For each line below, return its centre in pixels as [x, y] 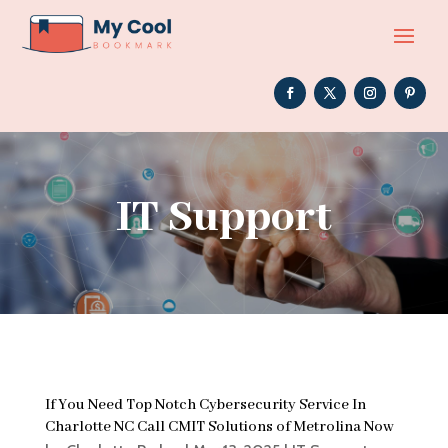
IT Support [223, 217]
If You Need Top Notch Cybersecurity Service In [205, 405]
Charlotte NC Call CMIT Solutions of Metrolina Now [219, 427]
